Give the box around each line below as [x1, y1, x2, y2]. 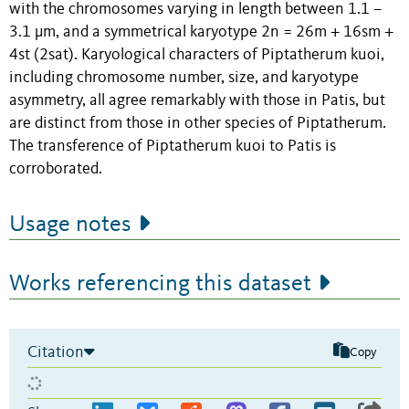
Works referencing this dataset [9, 272, 311, 297]
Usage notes [9, 213, 131, 237]
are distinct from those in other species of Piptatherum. [9, 116, 386, 132]
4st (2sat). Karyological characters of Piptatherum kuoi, [9, 47, 384, 64]
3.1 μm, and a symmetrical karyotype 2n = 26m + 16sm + [9, 25, 393, 41]
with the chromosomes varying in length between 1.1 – [9, 2, 382, 18]
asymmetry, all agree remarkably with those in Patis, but [9, 93, 385, 110]
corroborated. [9, 162, 102, 178]
